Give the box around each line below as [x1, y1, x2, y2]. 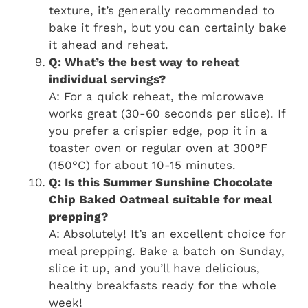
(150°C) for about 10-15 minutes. [49, 158, 236, 173]
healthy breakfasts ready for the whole [49, 278, 276, 293]
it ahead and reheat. [49, 38, 168, 52]
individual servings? [49, 72, 166, 87]
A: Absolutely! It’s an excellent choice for [49, 227, 286, 241]
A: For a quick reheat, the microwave [49, 89, 264, 104]
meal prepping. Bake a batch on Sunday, [49, 244, 285, 258]
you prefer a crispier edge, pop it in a [49, 124, 267, 138]
